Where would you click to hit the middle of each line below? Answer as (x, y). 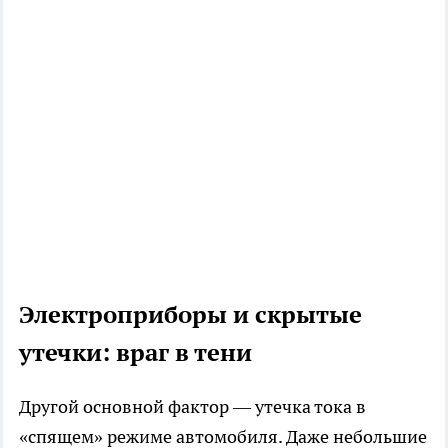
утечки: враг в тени (135, 352)
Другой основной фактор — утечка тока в (192, 406)
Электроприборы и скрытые (190, 314)
